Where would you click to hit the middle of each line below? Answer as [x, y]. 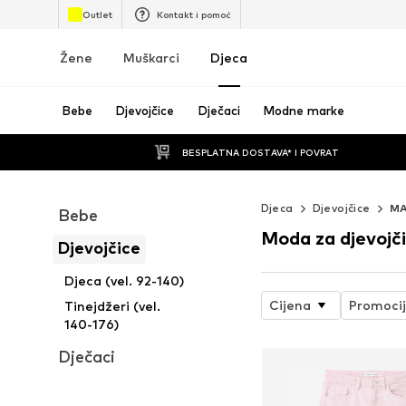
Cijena [290, 304]
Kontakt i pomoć [194, 14]
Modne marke [304, 111]
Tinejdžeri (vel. [113, 306]
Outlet [97, 14]
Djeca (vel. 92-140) [125, 280]
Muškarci [151, 58]
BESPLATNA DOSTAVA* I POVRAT [261, 152]
